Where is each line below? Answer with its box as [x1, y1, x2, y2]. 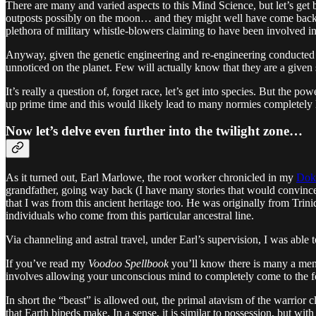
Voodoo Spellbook [88, 257, 169, 269]
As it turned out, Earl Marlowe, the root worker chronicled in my [6, 171, 296, 183]
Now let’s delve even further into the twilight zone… [6, 123, 303, 139]
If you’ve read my [6, 257, 88, 269]
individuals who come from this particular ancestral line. [6, 209, 254, 221]
